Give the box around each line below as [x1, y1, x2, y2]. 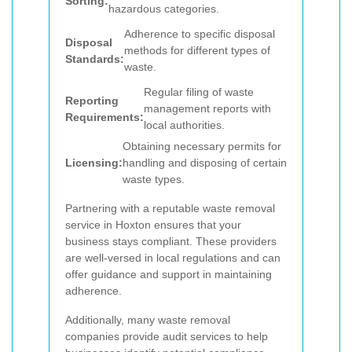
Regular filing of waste [144, 86, 254, 99]
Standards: [65, 52, 124, 65]
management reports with [144, 102, 271, 115]
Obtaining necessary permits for [123, 139, 281, 152]
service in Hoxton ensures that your [65, 218, 241, 231]
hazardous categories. [108, 2, 219, 16]
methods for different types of [124, 44, 270, 57]
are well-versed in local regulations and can [65, 251, 280, 264]
